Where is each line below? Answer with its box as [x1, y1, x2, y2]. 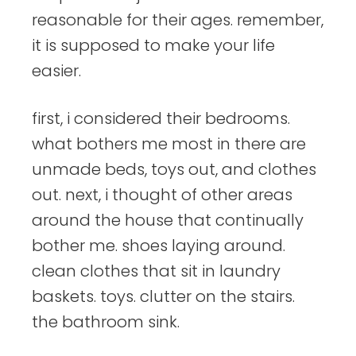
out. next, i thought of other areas [32, 184, 292, 207]
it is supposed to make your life [32, 34, 275, 57]
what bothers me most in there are [32, 133, 306, 156]
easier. [32, 60, 81, 83]
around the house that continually [32, 209, 304, 232]
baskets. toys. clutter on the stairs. [32, 285, 295, 308]
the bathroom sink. [32, 311, 180, 334]
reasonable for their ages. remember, [32, 9, 323, 32]
